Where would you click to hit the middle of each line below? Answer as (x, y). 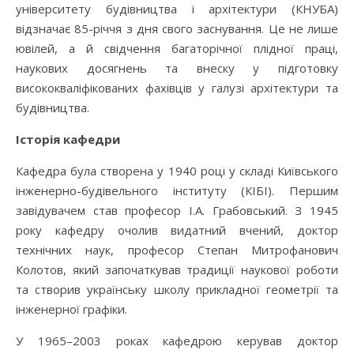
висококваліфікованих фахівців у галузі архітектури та (177, 88)
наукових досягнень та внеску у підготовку (177, 68)
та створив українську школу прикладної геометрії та (177, 290)
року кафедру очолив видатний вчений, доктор (177, 230)
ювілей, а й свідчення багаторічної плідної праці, (177, 49)
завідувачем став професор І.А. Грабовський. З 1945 (177, 211)
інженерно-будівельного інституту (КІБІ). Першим (177, 191)
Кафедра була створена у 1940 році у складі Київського (177, 171)
